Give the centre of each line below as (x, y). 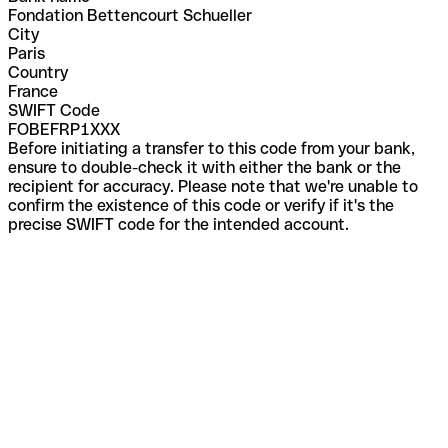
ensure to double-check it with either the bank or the (204, 167)
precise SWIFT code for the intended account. (178, 224)
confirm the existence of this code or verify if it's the (201, 205)
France (33, 91)
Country (38, 72)
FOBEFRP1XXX (64, 129)
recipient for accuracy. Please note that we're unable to (213, 186)
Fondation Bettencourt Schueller (130, 15)
